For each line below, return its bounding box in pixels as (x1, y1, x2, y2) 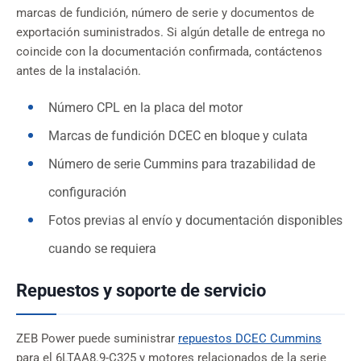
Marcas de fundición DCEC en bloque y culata (48, 128, 308, 144)
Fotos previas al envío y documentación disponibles (48, 213, 342, 229)
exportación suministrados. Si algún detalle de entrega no (16, 26, 326, 40)
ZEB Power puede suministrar (16, 332, 178, 346)
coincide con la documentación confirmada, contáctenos (16, 45, 322, 60)
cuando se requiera (48, 241, 156, 257)
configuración (48, 185, 127, 201)
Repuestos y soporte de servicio (16, 280, 266, 301)
